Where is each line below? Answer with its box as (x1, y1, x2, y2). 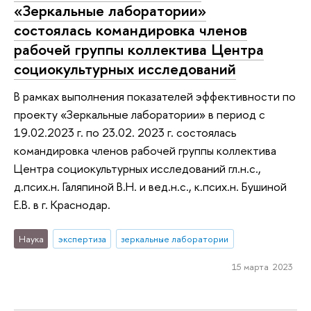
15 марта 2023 (231, 260, 293, 273)
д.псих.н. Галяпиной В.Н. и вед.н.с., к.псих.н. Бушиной (14, 178, 287, 195)
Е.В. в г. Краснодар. (14, 196, 110, 213)
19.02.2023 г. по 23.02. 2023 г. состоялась (14, 124, 237, 141)
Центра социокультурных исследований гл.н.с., (14, 160, 261, 177)
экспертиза (58, 232, 106, 245)
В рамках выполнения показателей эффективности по (14, 88, 296, 105)
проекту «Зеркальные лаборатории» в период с (14, 106, 265, 123)
